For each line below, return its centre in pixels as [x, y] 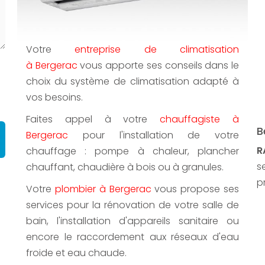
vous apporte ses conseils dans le [158, 65]
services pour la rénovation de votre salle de [132, 205]
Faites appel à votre [93, 119]
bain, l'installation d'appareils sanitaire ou [132, 221]
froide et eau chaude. [77, 253]
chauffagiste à [200, 119]
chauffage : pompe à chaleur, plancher [132, 151]
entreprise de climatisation [157, 49]
